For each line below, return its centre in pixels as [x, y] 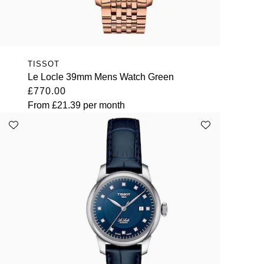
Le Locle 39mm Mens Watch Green [100, 77]
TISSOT [43, 64]
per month [103, 105]
